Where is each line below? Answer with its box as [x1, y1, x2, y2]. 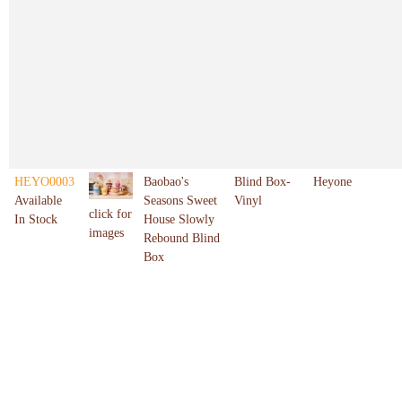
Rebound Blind [144, 232, 220, 246]
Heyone [313, 175, 352, 189]
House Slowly [144, 213, 214, 227]
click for [89, 207, 132, 222]
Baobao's [144, 175, 188, 189]
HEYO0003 [14, 175, 74, 189]
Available [14, 194, 62, 208]
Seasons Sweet [144, 194, 217, 208]
